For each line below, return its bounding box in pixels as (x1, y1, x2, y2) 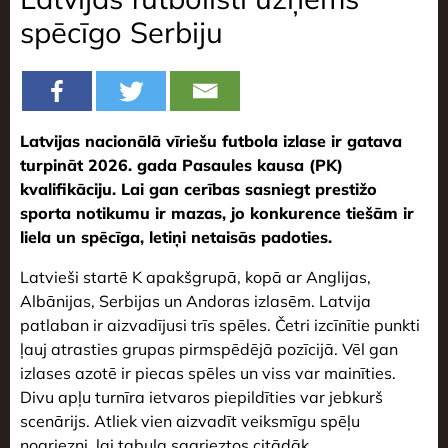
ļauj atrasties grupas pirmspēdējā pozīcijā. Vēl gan (20, 339, 398, 360)
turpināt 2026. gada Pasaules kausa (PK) (20, 155, 343, 176)
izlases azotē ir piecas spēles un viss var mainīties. (20, 363, 396, 384)
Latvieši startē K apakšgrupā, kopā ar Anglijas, (20, 267, 371, 288)
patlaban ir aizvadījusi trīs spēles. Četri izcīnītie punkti (20, 315, 420, 336)
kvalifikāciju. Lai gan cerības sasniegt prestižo (20, 179, 377, 200)
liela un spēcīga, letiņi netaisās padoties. (20, 227, 332, 248)
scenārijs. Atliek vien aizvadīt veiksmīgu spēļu (20, 411, 360, 432)
